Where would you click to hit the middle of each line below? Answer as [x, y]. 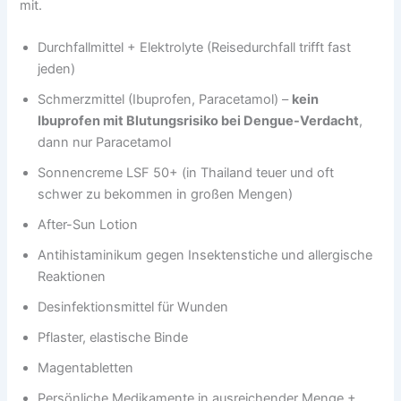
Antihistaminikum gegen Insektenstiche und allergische [205, 256]
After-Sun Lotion [88, 225]
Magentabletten [86, 368]
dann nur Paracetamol [105, 143]
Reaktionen [72, 277]
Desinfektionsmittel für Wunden [133, 307]
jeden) [57, 69]
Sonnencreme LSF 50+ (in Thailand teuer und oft [186, 173]
